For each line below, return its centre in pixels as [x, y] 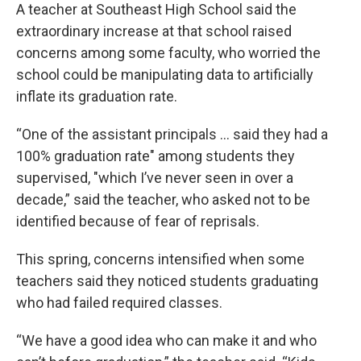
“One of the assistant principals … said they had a [172, 135]
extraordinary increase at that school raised [154, 31]
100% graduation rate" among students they [156, 156]
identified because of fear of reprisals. [138, 222]
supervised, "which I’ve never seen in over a [155, 178]
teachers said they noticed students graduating [167, 281]
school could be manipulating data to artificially [165, 75]
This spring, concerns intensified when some [160, 259]
